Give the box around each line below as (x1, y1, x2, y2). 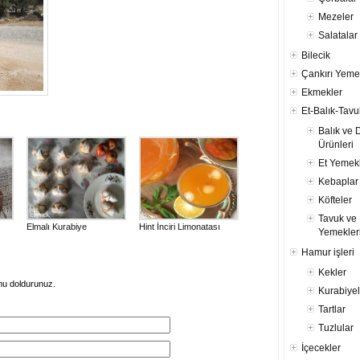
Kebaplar (318, 176, 358, 187)
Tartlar (318, 304, 346, 315)
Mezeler (318, 11, 354, 22)
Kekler (318, 267, 346, 278)
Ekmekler (301, 87, 342, 98)
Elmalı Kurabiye (27, 222, 87, 231)
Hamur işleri (301, 247, 354, 258)
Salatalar (318, 30, 358, 41)
